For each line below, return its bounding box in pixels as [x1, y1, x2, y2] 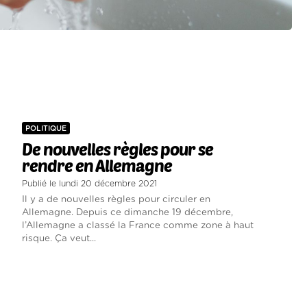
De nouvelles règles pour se [21, 139, 213, 160]
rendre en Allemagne [21, 156, 172, 176]
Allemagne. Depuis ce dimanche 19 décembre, [21, 208, 233, 218]
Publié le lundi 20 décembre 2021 [21, 180, 157, 188]
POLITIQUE [25, 125, 66, 133]
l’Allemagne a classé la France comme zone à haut [21, 221, 254, 231]
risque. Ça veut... [21, 234, 96, 244]
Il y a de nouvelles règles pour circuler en [21, 195, 210, 205]
